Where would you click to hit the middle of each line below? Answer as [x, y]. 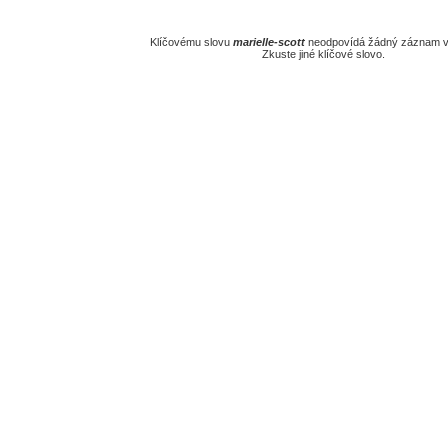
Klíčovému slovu [191, 42]
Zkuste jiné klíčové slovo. [323, 54]
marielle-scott [269, 42]
